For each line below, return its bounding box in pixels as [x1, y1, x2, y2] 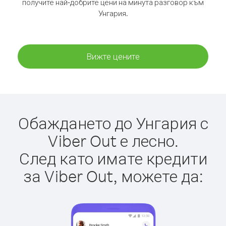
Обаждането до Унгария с [18, 112, 208, 133]
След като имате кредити [19, 148, 207, 168]
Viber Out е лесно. [47, 130, 179, 151]
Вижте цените [86, 51, 140, 62]
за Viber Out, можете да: [23, 165, 203, 186]
